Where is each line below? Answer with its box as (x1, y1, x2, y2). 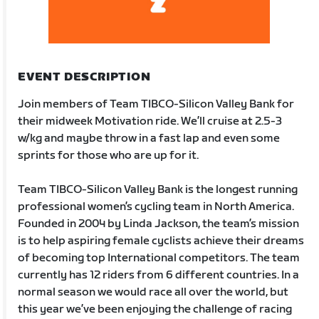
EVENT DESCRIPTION (18, 70, 151, 84)
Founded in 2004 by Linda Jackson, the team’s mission (18, 216, 300, 231)
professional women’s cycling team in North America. (18, 199, 295, 214)
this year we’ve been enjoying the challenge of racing (18, 302, 293, 316)
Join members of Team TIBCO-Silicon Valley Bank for (18, 97, 295, 111)
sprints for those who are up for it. (18, 148, 199, 162)
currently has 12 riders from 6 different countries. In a (18, 268, 300, 282)
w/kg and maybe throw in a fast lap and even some (18, 131, 281, 145)
